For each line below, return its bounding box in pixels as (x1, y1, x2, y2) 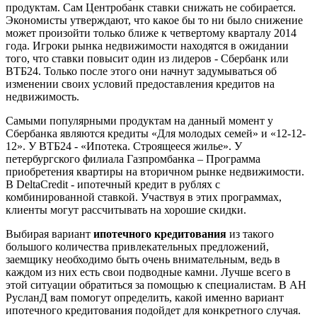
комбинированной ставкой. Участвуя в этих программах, (6, 190, 282, 203)
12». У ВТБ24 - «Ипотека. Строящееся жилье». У (6, 139, 242, 152)
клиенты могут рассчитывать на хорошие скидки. (6, 203, 249, 216)
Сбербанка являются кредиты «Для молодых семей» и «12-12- (6, 127, 306, 139)
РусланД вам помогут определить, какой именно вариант (6, 291, 284, 304)
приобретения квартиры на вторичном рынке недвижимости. (6, 165, 304, 178)
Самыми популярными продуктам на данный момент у (6, 114, 273, 127)
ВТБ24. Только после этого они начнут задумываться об (6, 64, 277, 77)
